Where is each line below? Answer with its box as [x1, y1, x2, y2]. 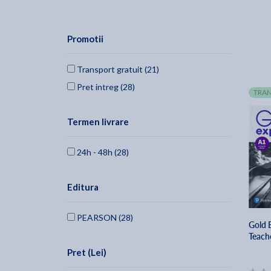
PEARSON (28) [75, 212, 133, 223]
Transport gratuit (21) [75, 64, 159, 75]
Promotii [67, 33, 103, 45]
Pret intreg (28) [75, 82, 135, 93]
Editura [67, 181, 99, 193]
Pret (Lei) [67, 247, 106, 258]
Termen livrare [67, 116, 129, 128]
